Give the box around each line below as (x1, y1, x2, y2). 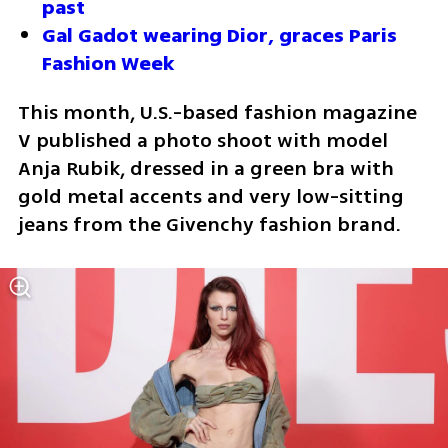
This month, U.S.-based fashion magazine (17, 97, 417, 127)
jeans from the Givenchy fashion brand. (17, 209, 406, 239)
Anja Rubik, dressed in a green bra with (17, 153, 394, 183)
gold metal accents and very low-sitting (17, 181, 404, 211)
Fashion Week (42, 48, 179, 78)
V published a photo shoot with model (17, 125, 388, 155)
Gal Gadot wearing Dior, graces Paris (42, 20, 397, 50)
